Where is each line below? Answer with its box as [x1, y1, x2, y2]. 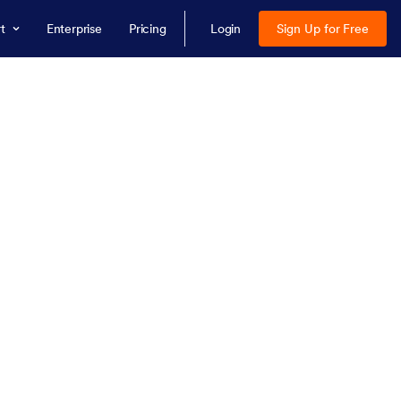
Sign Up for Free [277, 21, 369, 37]
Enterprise [46, 21, 102, 37]
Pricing [128, 21, 166, 37]
